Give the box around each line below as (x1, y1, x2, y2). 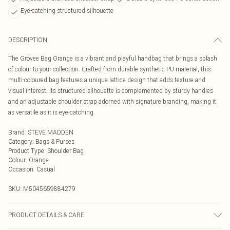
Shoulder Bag (47, 147, 84, 155)
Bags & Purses (35, 138, 74, 145)
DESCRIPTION (8, 36, 47, 44)
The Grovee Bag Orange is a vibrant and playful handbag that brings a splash (8, 54, 217, 62)
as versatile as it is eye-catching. (8, 108, 95, 116)
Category (8, 138, 32, 145)
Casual (36, 165, 55, 173)
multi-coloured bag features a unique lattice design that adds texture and (8, 76, 205, 84)
